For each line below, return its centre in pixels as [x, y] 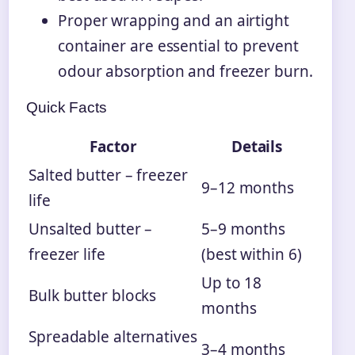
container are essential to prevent [178, 46]
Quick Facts [67, 108]
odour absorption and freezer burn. [185, 72]
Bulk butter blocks [93, 296]
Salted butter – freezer [108, 176]
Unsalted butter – [91, 229]
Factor [113, 147]
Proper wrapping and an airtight [174, 21]
